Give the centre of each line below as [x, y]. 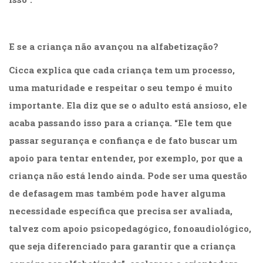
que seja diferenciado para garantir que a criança [122, 246]
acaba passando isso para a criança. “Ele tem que [120, 123]
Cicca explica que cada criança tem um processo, [122, 70]
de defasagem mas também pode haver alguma [117, 193]
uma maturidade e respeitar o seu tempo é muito [121, 88]
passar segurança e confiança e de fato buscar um [123, 141]
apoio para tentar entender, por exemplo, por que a [126, 158]
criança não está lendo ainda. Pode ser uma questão [128, 176]
